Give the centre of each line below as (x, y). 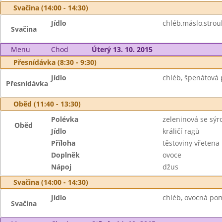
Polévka (65, 119)
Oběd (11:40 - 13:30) (47, 104)
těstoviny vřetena (191, 143)
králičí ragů (181, 131)
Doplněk (66, 155)
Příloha (63, 143)
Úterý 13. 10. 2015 (122, 49)
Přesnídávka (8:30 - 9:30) (55, 62)
